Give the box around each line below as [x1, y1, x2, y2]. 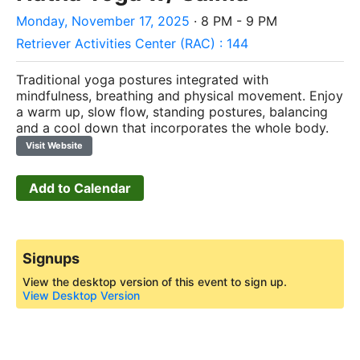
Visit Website [26, 140, 83, 151]
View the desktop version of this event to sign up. [22, 275, 287, 289]
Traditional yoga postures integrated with [16, 72, 268, 88]
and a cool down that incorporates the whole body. [16, 120, 329, 136]
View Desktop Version [22, 288, 140, 303]
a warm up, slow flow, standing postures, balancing [16, 104, 328, 120]
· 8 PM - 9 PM [190, 13, 277, 29]
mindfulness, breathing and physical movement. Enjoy [16, 88, 343, 104]
